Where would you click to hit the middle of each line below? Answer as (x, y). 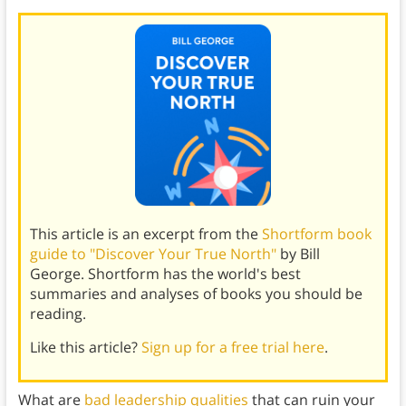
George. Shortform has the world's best (165, 274)
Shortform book (316, 234)
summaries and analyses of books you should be (196, 294)
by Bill (298, 254)
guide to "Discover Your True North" (153, 254)
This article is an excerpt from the (145, 234)
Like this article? (85, 348)
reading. (58, 314)
